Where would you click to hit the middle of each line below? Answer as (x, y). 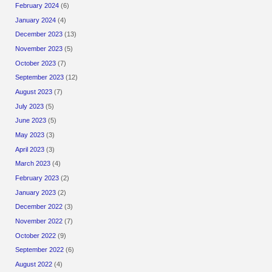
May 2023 (30, 135)
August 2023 (34, 92)
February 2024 (37, 6)
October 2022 (36, 235)
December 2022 (39, 207)
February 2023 (37, 178)
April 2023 (30, 149)
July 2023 (30, 106)
